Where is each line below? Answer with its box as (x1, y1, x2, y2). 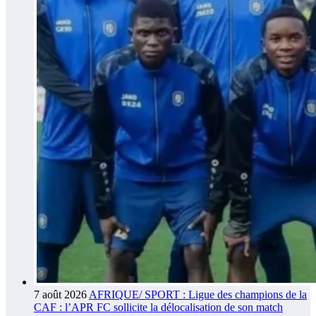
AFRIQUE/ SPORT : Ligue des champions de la (89, 288, 307, 300)
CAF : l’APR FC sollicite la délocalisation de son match (34, 300, 283, 313)
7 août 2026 (34, 288, 87, 300)
